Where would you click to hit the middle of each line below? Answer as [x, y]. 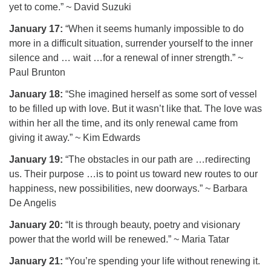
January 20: [36, 225]
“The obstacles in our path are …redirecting [157, 159]
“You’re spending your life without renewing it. [162, 261]
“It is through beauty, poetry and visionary [152, 225]
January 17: [36, 29]
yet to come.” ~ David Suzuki [70, 7]
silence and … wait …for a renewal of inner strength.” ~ [126, 58]
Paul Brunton [37, 72]
